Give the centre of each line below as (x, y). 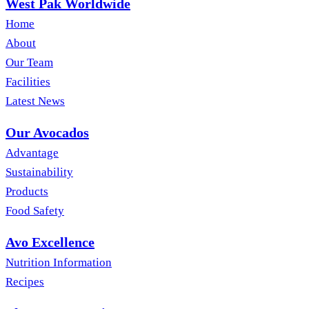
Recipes (25, 282)
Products (27, 192)
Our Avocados (47, 133)
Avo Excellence (50, 242)
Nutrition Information (59, 263)
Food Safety (35, 211)
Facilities (28, 82)
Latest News (35, 101)
